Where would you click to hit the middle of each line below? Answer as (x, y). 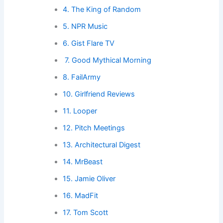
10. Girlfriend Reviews (99, 94)
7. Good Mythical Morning (107, 60)
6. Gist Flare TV (89, 43)
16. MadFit (81, 195)
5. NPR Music (85, 26)
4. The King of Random (102, 9)
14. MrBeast (83, 162)
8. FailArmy (82, 77)
